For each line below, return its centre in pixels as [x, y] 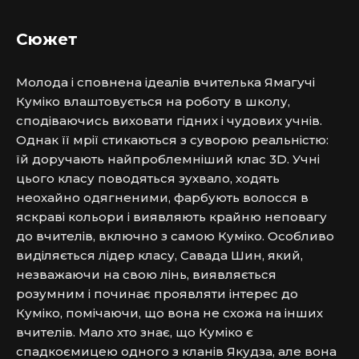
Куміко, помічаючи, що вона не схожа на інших [169, 313]
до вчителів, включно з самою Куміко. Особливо [175, 236]
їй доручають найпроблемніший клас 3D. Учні [168, 159]
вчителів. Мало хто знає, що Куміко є [135, 332]
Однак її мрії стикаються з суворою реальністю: [172, 140]
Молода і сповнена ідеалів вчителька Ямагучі [165, 82]
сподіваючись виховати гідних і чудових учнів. [169, 121]
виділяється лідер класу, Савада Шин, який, [159, 255]
